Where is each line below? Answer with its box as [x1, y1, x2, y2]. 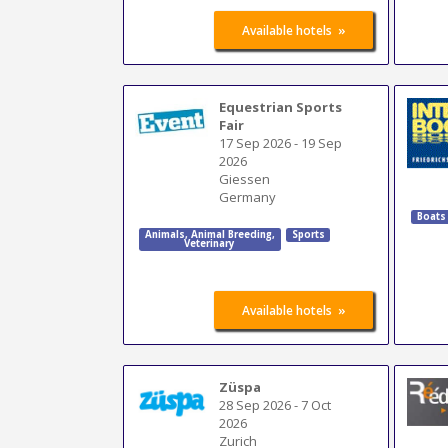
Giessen [219, 169, 271, 188]
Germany [219, 187, 277, 206]
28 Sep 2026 [219, 395, 292, 414]
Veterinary [184, 237, 236, 251]
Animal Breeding [187, 228, 272, 242]
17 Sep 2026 [219, 133, 292, 152]
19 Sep [301, 133, 343, 152]
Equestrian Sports [219, 97, 343, 116]
